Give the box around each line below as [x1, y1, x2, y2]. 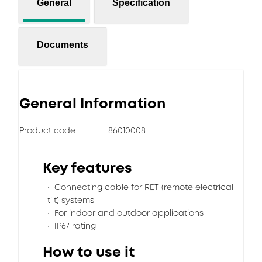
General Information [19, 94, 166, 113]
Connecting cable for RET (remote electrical [52, 181, 233, 193]
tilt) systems [47, 194, 94, 206]
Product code [19, 125, 75, 136]
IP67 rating [52, 220, 96, 232]
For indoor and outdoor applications [52, 207, 204, 219]
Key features [43, 158, 132, 178]
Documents [37, 39, 88, 50]
